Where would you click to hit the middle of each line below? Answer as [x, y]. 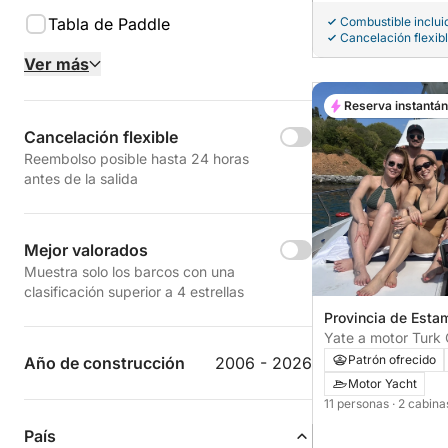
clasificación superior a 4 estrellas [134, 291]
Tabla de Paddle [109, 24]
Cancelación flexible [101, 137]
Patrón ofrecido [392, 359]
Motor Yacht [382, 383]
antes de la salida [81, 178]
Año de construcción [104, 363]
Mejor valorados [86, 250]
